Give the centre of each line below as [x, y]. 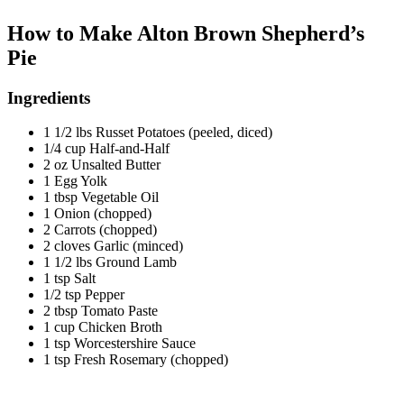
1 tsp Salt [69, 279]
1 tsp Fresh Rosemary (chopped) [136, 360]
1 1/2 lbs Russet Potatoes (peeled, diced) [158, 133]
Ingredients [49, 97]
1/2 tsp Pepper [84, 295]
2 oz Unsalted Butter [102, 165]
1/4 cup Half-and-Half [106, 149]
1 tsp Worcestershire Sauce [119, 344]
